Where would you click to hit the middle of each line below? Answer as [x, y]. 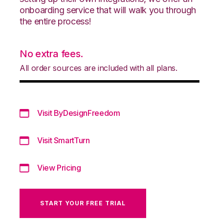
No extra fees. [51, 54]
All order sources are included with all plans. [99, 68]
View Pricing [59, 167]
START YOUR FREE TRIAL [83, 203]
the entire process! [55, 21]
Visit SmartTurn [64, 140]
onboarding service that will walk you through [108, 10]
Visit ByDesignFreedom [79, 113]
